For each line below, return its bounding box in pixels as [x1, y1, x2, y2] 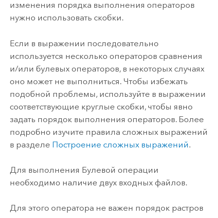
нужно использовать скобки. [9, 13, 124, 23]
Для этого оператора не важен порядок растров [9, 203, 203, 213]
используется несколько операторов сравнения [9, 51, 202, 61]
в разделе [9, 139, 52, 149]
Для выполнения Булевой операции [9, 164, 159, 175]
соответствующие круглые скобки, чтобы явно [9, 101, 193, 111]
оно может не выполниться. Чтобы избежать [9, 76, 188, 86]
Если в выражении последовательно [9, 38, 159, 48]
